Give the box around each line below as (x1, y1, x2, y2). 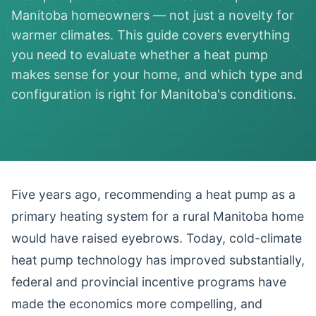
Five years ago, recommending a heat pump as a (11, 187, 296, 202)
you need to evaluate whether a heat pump (11, 47, 268, 62)
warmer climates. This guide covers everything (11, 28, 290, 42)
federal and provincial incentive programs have (11, 274, 286, 289)
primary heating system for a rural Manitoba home (11, 209, 304, 224)
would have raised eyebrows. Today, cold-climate (11, 231, 302, 245)
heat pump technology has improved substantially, (11, 253, 305, 267)
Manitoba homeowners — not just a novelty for (11, 8, 294, 23)
